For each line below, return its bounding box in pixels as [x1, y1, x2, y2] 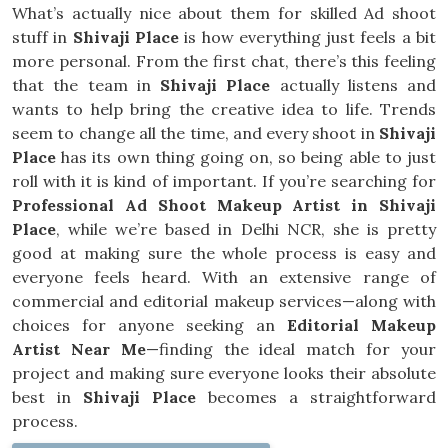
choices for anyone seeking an [12, 315, 287, 335]
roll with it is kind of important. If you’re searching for [12, 171, 436, 191]
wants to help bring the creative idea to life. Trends [12, 99, 436, 119]
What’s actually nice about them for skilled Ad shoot [12, 3, 436, 23]
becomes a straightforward [196, 387, 436, 407]
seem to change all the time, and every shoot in [12, 123, 379, 143]
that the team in [12, 75, 160, 95]
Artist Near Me [12, 339, 146, 359]
